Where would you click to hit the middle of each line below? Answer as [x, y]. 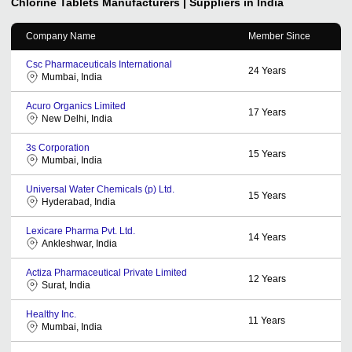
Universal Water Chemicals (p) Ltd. [100, 189]
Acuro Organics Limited [76, 106]
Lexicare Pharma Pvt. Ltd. [81, 231]
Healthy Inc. [51, 314]
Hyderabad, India [79, 202]
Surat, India [66, 285]
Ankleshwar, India [79, 243]
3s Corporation [58, 147]
